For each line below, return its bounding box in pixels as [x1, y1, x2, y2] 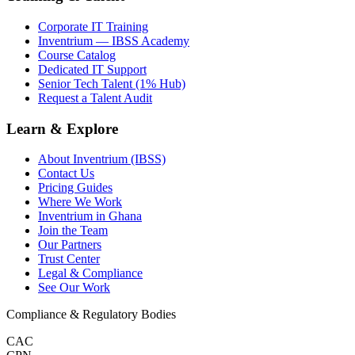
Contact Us [38, 166, 94, 181]
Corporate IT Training [38, 19, 148, 33]
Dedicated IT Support [38, 62, 147, 76]
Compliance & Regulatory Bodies [6, 307, 176, 322]
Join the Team [38, 223, 108, 238]
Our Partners [38, 238, 101, 252]
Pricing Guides [38, 181, 113, 195]
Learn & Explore [6, 120, 118, 137]
